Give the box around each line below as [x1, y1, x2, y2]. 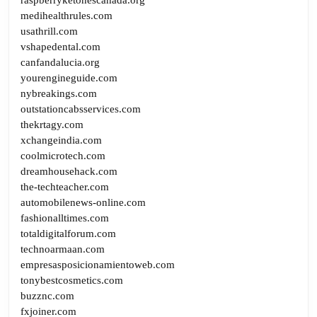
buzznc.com [21, 289, 74, 301]
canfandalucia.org [21, 56, 100, 68]
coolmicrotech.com [21, 149, 105, 161]
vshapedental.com [21, 40, 100, 52]
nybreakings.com [21, 87, 97, 99]
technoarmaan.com [21, 243, 105, 255]
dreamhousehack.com [21, 165, 117, 177]
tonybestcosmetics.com [21, 274, 123, 286]
